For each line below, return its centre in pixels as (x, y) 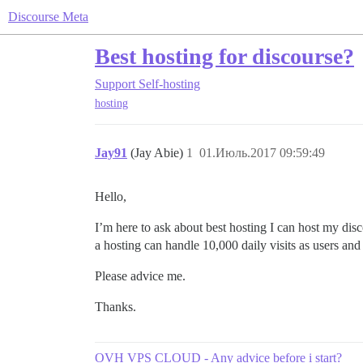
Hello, (111, 197)
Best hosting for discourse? (224, 56)
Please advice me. (140, 276)
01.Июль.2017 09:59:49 (262, 153)
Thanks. (115, 307)
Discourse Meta (48, 17)
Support (115, 84)
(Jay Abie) (158, 153)
